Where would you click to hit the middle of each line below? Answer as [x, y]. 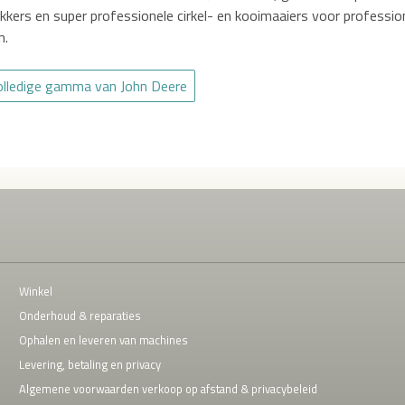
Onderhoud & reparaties [80, 315]
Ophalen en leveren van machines [104, 339]
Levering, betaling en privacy [90, 364]
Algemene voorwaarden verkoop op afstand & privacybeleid [169, 388]
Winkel [36, 291]
